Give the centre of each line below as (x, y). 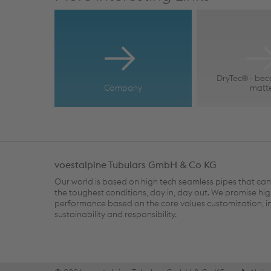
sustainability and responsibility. (116, 214)
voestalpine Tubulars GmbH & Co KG (135, 164)
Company (123, 87)
